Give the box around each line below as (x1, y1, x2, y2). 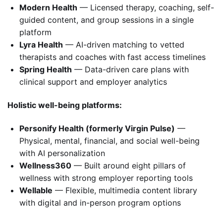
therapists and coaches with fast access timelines (19, 52, 206, 62)
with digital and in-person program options (19, 198, 181, 208)
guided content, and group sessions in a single (19, 15, 194, 25)
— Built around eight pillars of (71, 161, 186, 171)
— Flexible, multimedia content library (53, 185, 197, 196)
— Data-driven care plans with (72, 64, 189, 75)
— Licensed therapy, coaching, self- (77, 2, 214, 13)
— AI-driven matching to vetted (63, 40, 184, 50)
